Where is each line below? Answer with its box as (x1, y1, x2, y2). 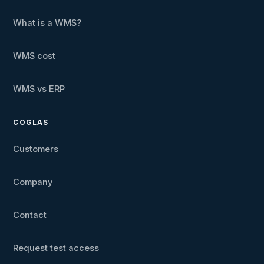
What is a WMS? (13, 18, 82, 29)
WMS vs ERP (13, 84, 65, 95)
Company (13, 177, 53, 188)
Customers (13, 144, 59, 155)
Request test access (13, 243, 100, 254)
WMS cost (13, 51, 56, 62)
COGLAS (13, 118, 49, 127)
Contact (13, 210, 47, 221)
